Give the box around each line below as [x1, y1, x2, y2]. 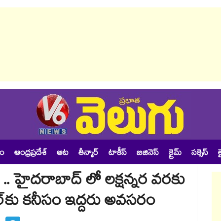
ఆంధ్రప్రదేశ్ [14, 147, 47, 160]
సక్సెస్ [191, 147, 208, 160]
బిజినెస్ [137, 147, 159, 160]
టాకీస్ [109, 147, 127, 160]
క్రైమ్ [169, 147, 182, 160]
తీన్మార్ [78, 147, 99, 160]
